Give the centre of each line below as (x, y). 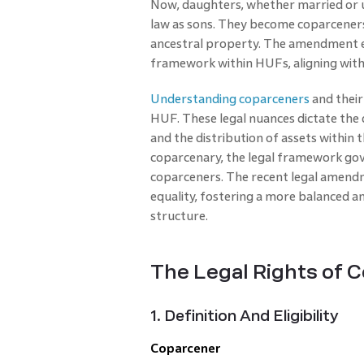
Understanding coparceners (230, 98)
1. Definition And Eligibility (244, 316)
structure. (179, 215)
